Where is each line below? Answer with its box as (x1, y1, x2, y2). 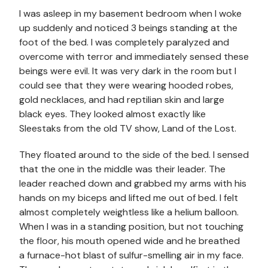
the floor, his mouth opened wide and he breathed (19, 234, 242, 247)
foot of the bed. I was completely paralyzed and (19, 35, 229, 48)
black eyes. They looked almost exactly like (19, 107, 206, 120)
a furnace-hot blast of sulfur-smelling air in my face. (19, 248, 243, 261)
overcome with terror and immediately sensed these (19, 50, 249, 63)
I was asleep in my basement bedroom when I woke (19, 7, 242, 20)
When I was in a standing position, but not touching (19, 220, 243, 233)
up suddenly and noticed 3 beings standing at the (19, 21, 237, 34)
